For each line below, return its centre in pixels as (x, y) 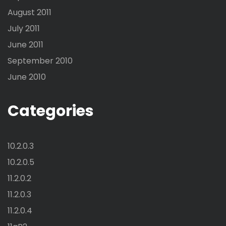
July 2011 (24, 29)
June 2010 (27, 77)
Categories (51, 111)
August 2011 (30, 13)
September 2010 (40, 61)
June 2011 (25, 45)
